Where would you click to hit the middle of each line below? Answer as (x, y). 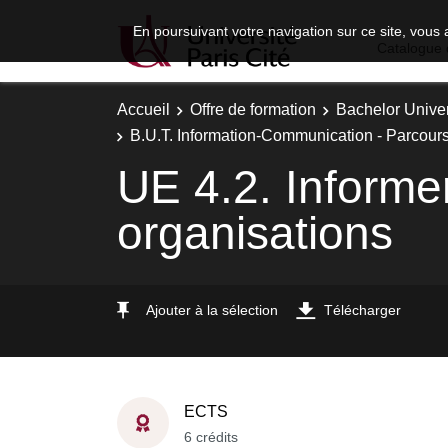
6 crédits (211, 436)
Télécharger (362, 309)
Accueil (143, 109)
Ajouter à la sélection (212, 309)
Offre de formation (253, 109)
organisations (255, 233)
